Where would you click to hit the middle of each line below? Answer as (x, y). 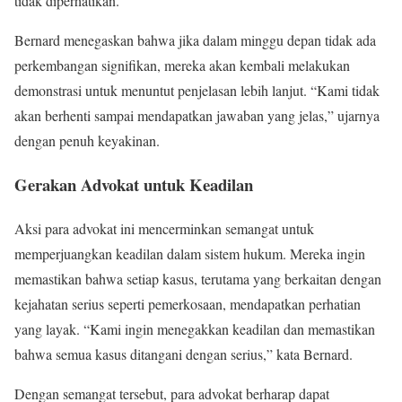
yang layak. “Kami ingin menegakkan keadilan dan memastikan (195, 328)
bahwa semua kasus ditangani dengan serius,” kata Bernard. (184, 354)
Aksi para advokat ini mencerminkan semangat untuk (164, 228)
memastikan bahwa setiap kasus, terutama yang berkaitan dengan (198, 278)
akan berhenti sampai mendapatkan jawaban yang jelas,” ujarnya (197, 116)
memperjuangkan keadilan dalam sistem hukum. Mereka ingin (190, 253)
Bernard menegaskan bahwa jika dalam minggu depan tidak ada (195, 40)
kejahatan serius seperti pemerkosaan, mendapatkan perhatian (188, 303)
